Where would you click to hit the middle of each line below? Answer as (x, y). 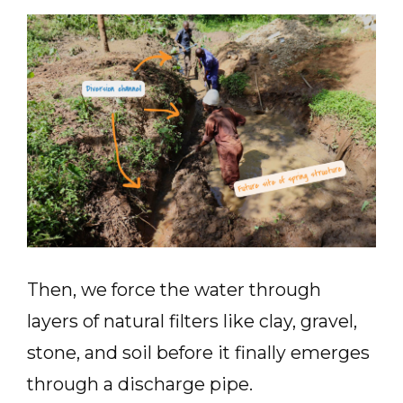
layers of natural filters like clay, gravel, (192, 321)
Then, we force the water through (174, 289)
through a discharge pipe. (142, 384)
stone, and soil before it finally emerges (198, 352)
